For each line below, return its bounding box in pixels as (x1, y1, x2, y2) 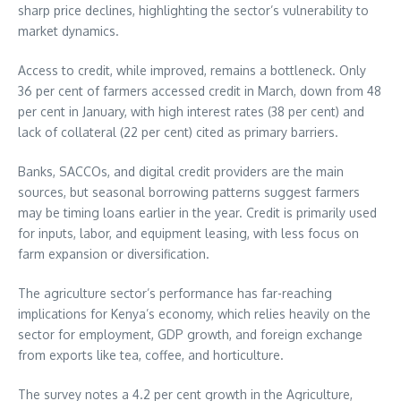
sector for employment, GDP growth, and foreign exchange (18, 327, 363, 343)
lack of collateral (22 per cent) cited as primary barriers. (18, 124, 338, 141)
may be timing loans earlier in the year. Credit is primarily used (18, 205, 377, 221)
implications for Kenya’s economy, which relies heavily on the (18, 306, 371, 322)
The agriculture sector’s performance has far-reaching (18, 286, 332, 302)
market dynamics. (18, 23, 119, 39)
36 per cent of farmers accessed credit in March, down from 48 (18, 83, 381, 99)
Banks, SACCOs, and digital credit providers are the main (18, 164, 344, 180)
